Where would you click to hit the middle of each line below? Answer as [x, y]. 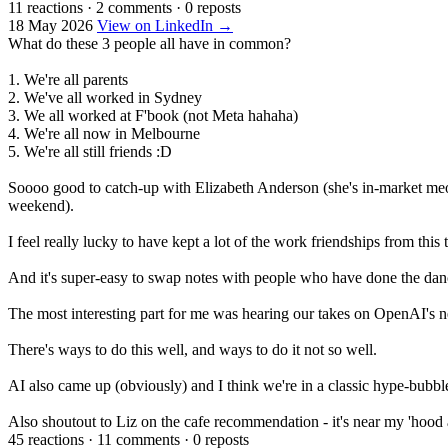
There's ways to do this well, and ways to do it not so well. [192, 349]
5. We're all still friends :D [90, 151]
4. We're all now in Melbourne [104, 133]
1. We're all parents [68, 79]
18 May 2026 [50, 25]
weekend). [41, 205]
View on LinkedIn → [165, 25]
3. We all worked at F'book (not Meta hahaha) [153, 115]
